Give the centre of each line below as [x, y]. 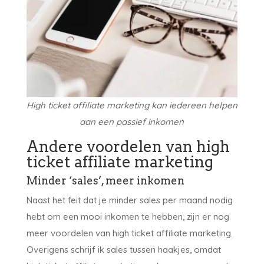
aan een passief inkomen [132, 122]
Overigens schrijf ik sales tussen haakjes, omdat [123, 250]
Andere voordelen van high [128, 147]
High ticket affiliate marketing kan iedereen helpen [132, 105]
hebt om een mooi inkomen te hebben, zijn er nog [128, 217]
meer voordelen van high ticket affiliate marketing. [129, 233]
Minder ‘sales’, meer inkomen [105, 181]
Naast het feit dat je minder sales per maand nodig [129, 200]
